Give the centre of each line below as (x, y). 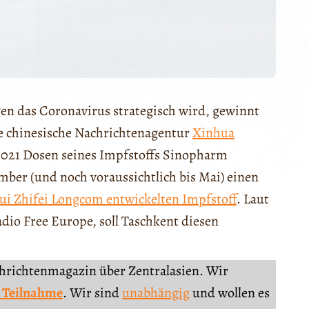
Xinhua (213, 133)
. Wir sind (92, 293)
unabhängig (156, 293)
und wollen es (230, 293)
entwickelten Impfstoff (170, 199)
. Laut (253, 199)
